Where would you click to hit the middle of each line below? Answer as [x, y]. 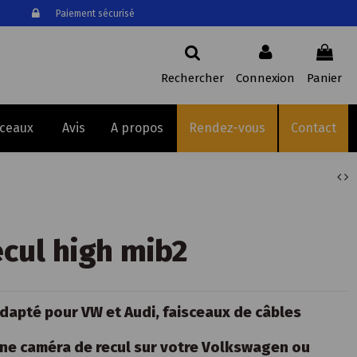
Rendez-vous [227, 127]
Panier [325, 78]
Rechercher [193, 78]
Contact [313, 127]
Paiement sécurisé [95, 14]
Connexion [266, 78]
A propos [137, 127]
